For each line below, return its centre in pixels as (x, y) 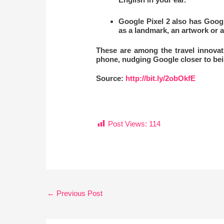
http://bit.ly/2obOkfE (161, 78)
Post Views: (128, 124)
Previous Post (78, 193)
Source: (111, 78)
